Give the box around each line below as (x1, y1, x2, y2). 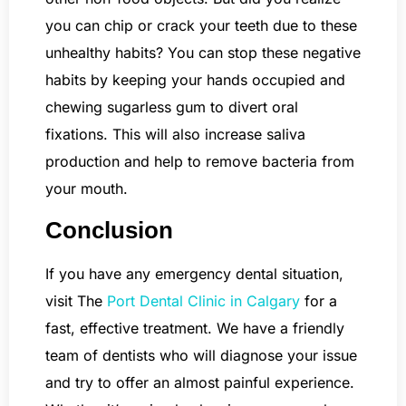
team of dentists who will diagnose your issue (45, 345, 357, 364)
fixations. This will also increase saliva (45, 125, 305, 144)
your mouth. (45, 179, 128, 198)
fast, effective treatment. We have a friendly (45, 318, 344, 337)
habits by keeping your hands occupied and (45, 71, 345, 90)
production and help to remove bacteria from (45, 152, 354, 171)
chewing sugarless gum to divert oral (45, 98, 298, 117)
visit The (45, 291, 107, 310)
